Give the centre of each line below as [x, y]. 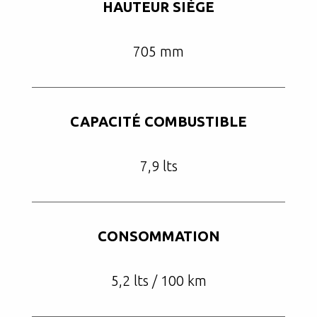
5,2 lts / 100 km [158, 280]
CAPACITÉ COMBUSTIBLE [158, 121]
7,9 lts [158, 166]
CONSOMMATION [158, 236]
